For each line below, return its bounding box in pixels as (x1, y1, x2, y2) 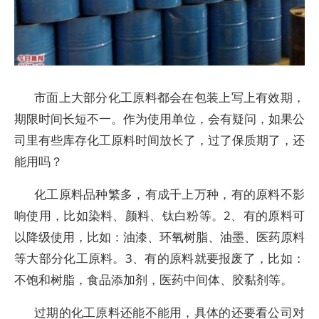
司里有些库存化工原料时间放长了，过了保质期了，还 (14, 132, 305, 148)
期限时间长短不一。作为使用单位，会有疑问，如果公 (14, 110, 305, 127)
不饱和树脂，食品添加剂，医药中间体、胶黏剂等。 (14, 271, 293, 288)
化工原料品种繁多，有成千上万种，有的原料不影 (34, 186, 305, 202)
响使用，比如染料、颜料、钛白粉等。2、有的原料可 (14, 207, 305, 224)
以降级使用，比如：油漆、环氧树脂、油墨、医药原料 (14, 229, 305, 245)
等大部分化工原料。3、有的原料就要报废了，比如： (14, 250, 305, 266)
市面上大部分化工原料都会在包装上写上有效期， (34, 89, 305, 105)
